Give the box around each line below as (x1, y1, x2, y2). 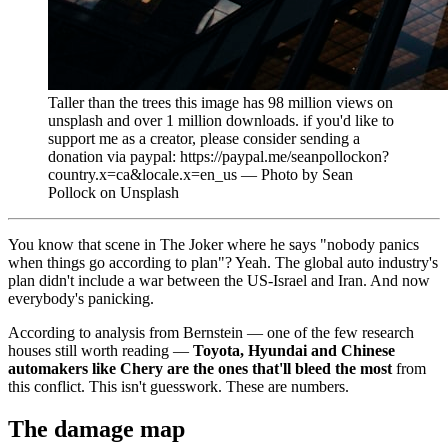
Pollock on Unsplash (48, 183, 179, 201)
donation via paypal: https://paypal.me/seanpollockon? (48, 147, 389, 165)
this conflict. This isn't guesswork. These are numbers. (8, 377, 349, 395)
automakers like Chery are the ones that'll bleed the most (8, 359, 392, 377)
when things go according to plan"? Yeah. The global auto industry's (8, 253, 438, 271)
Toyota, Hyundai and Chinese (193, 341, 395, 359)
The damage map (8, 415, 185, 442)
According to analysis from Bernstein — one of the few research (8, 323, 414, 341)
